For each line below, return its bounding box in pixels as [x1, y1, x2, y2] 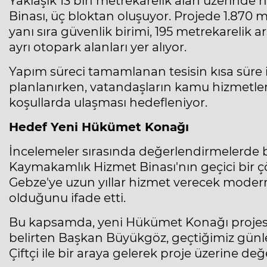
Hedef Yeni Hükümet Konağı [9, 120, 189, 135]
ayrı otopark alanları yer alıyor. [9, 40, 187, 55]
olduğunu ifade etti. [9, 191, 126, 206]
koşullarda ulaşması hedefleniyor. [9, 95, 207, 110]
